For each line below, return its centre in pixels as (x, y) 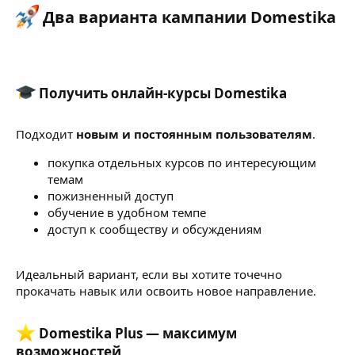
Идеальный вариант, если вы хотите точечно (149, 274)
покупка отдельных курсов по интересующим (182, 162)
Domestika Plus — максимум (136, 334)
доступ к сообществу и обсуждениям (155, 229)
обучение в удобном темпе (127, 212)
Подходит (46, 134)
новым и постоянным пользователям (194, 134)
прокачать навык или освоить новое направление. (166, 290)
